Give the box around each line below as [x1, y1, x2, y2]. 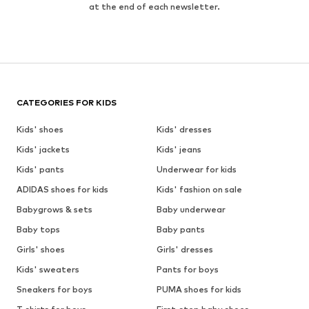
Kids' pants [17, 164, 64, 175]
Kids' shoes [17, 124, 63, 135]
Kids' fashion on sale [156, 184, 242, 195]
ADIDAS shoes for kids [17, 184, 108, 195]
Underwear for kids [156, 164, 237, 175]
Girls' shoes [17, 244, 65, 255]
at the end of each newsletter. [89, 1, 220, 12]
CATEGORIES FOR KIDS [17, 97, 117, 108]
